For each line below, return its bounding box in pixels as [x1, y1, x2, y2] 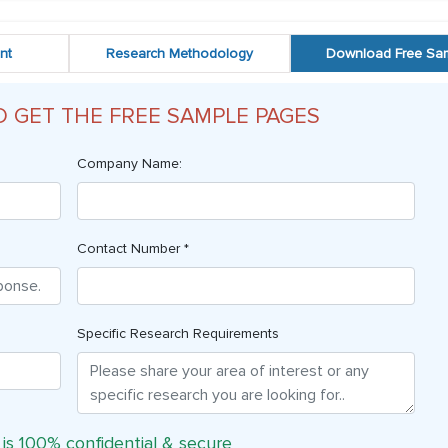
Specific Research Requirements [76, 325, 279, 343]
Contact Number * [76, 240, 189, 258]
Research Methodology [105, 45, 253, 63]
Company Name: [76, 155, 182, 173]
